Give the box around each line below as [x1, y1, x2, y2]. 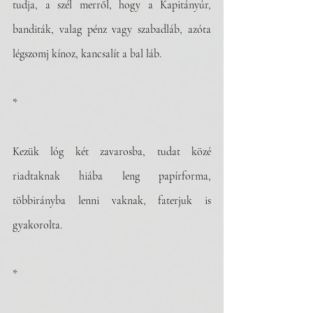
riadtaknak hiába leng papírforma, [13, 169, 211, 183]
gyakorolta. [13, 218, 62, 232]
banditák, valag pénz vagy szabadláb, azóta [13, 22, 211, 36]
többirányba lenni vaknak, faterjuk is [13, 194, 211, 208]
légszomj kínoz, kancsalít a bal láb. [13, 47, 161, 61]
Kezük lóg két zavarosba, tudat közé [13, 145, 211, 159]
